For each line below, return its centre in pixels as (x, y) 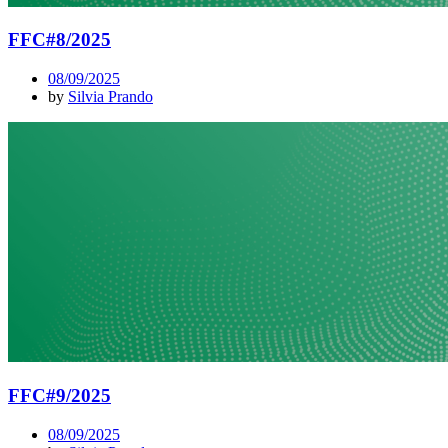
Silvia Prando (110, 97)
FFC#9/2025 (59, 395)
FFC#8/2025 (59, 40)
